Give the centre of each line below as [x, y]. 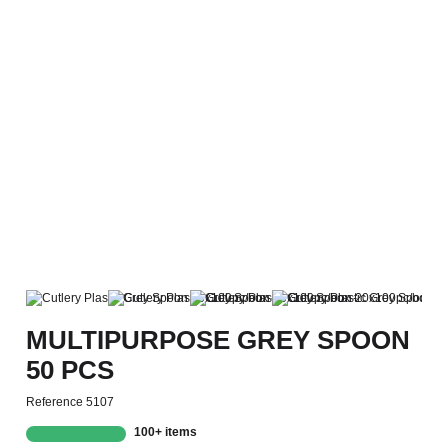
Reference [55, 402]
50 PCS [70, 369]
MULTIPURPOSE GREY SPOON [218, 339]
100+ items [165, 432]
